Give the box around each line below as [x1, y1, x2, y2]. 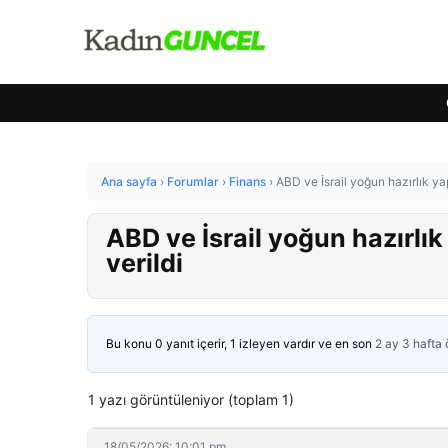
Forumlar [167, 174, 219, 189]
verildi [106, 248, 183, 278]
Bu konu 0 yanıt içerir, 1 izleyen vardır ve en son [106, 336, 375, 351]
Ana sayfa [101, 174, 157, 189]
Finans [229, 174, 266, 189]
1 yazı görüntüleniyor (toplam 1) [88, 391, 294, 408]
